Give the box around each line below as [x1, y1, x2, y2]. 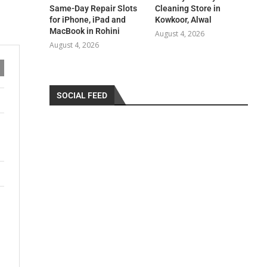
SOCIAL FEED [57, 90, 108, 100]
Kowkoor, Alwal [154, 14, 212, 24]
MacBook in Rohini [49, 26, 120, 36]
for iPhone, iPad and [49, 14, 126, 24]
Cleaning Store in [154, 3, 221, 13]
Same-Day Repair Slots [49, 3, 138, 13]
